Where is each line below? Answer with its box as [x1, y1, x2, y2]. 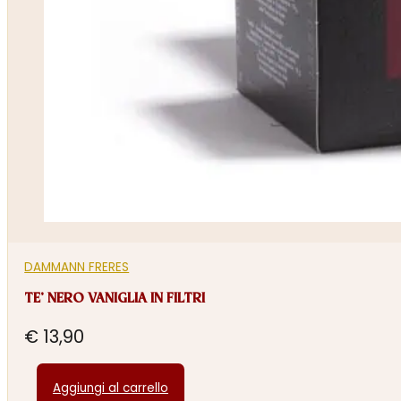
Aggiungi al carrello [52, 380, 168, 397]
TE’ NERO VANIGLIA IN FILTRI [24, 292, 206, 307]
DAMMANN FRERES [24, 259, 130, 277]
